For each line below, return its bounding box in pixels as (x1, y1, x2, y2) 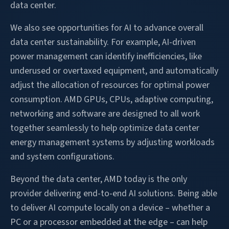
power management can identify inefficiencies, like (10, 50, 202, 63)
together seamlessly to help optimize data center (10, 121, 199, 134)
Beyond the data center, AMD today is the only (10, 172, 187, 186)
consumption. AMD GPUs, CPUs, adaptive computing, (10, 93, 213, 106)
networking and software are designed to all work (10, 107, 200, 120)
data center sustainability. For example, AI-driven (10, 35, 196, 49)
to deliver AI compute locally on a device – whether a (10, 201, 210, 214)
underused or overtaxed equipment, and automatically (10, 64, 218, 77)
